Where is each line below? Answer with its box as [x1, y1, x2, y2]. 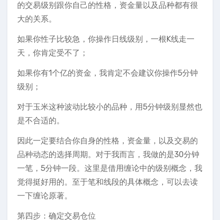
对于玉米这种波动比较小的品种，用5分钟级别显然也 [17, 102, 202, 111]
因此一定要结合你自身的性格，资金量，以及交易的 [17, 136, 198, 145]
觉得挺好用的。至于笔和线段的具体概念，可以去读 [17, 177, 198, 187]
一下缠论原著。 [17, 191, 72, 200]
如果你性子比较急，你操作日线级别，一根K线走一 [17, 34, 194, 44]
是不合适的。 [17, 116, 64, 125]
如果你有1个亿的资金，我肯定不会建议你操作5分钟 [17, 68, 198, 78]
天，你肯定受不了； [17, 48, 88, 57]
